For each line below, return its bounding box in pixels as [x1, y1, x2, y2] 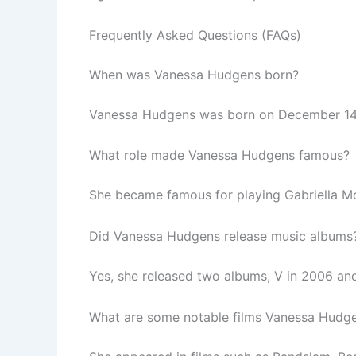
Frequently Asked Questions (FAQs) [89, 26, 301, 43]
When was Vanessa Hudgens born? [89, 66, 299, 83]
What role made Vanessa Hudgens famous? [89, 147, 350, 164]
